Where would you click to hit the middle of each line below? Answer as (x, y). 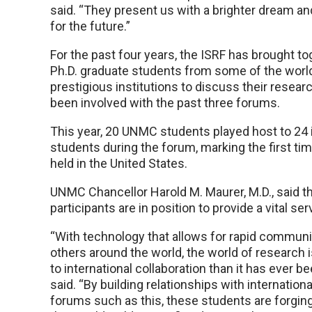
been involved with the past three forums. (165, 103)
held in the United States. (119, 163)
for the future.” (90, 26)
